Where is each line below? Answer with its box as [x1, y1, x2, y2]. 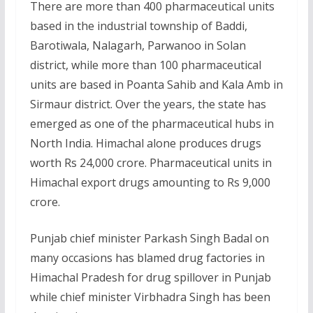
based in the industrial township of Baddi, [29, 17, 247, 34]
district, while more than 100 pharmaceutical [29, 57, 261, 73]
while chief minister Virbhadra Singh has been [29, 289, 270, 305]
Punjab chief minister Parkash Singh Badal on [29, 230, 269, 246]
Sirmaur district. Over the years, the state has [29, 96, 266, 112]
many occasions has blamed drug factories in [29, 249, 265, 265]
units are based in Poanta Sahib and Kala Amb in [29, 76, 283, 92]
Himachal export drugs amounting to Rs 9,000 [29, 174, 270, 190]
